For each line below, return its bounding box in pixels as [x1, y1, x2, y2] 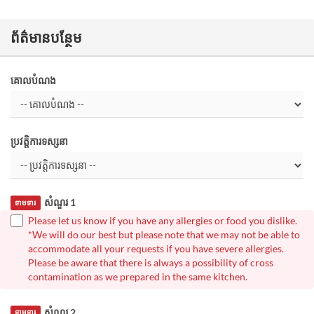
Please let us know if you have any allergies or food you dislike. [28, 214, 297, 226]
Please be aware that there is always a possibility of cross [28, 256, 273, 268]
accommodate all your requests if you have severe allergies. [28, 242, 284, 254]
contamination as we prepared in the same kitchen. [28, 270, 247, 282]
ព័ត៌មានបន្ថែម [11, 29, 82, 46]
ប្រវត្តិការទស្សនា [11, 135, 68, 148]
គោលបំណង [11, 74, 56, 87]
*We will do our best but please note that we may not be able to [28, 228, 300, 240]
